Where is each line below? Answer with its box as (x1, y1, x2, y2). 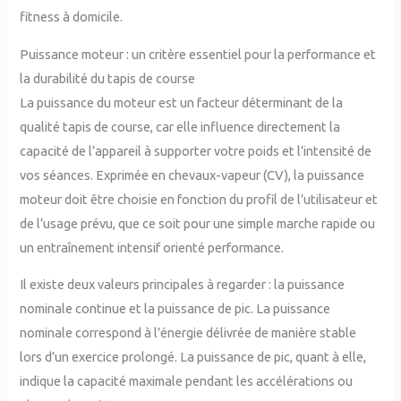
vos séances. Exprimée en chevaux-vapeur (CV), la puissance (20, 166, 365, 183)
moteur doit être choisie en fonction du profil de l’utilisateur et (20, 191, 379, 207)
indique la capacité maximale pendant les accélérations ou (20, 373, 354, 389)
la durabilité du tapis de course (20, 70, 196, 86)
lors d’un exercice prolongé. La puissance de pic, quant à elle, (20, 349, 367, 365)
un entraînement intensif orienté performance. (20, 239, 285, 255)
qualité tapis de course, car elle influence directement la (20, 118, 341, 134)
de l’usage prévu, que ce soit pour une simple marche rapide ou (20, 215, 376, 231)
